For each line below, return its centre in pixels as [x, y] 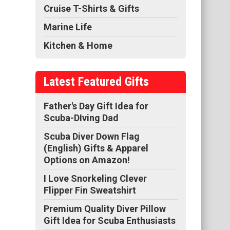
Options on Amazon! [87, 160]
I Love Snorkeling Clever [95, 178]
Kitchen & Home [78, 45]
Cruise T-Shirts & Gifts [91, 8]
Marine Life [68, 27]
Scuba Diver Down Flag [92, 136]
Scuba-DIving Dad [81, 118]
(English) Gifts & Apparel [96, 148]
